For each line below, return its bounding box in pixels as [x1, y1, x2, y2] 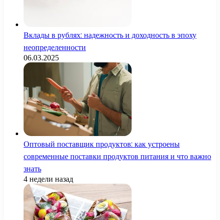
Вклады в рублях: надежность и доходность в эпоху [24, 29, 196, 41]
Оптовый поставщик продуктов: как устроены [24, 138, 180, 150]
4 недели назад [24, 174, 73, 183]
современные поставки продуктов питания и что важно [24, 150, 211, 162]
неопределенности [24, 41, 86, 53]
